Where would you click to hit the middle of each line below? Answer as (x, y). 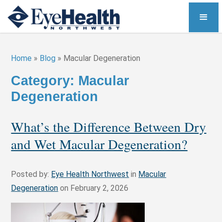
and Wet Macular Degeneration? (99, 144)
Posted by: (31, 174)
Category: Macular (70, 81)
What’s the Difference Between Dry (109, 127)
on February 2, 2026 (93, 188)
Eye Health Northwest (90, 174)
